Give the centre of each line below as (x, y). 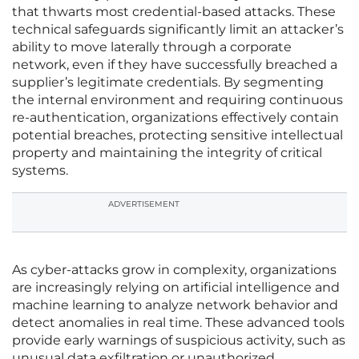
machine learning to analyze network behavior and (175, 305)
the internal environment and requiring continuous (177, 100)
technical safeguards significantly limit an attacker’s (178, 30)
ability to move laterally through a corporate (152, 47)
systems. (40, 171)
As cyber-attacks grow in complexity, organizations (174, 270)
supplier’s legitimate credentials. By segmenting (168, 83)
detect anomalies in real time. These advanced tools (178, 323)
